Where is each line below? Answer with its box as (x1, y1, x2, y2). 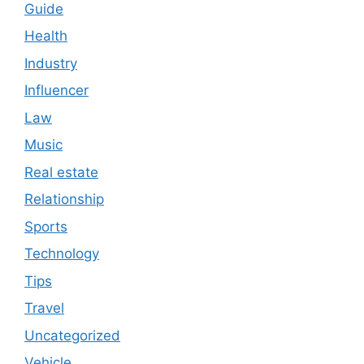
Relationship (24, 191, 104, 208)
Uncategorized (24, 327, 120, 344)
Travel (24, 300, 64, 317)
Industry (24, 54, 77, 71)
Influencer (24, 82, 89, 99)
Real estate (24, 163, 98, 180)
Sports (24, 218, 67, 235)
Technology (24, 245, 99, 262)
